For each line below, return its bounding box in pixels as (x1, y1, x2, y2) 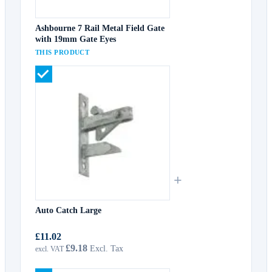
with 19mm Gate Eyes (35, 34, 116, 44)
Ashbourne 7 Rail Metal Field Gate (35, 23, 165, 33)
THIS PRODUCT (35, 48, 90, 56)
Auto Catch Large (35, 205, 101, 215)
